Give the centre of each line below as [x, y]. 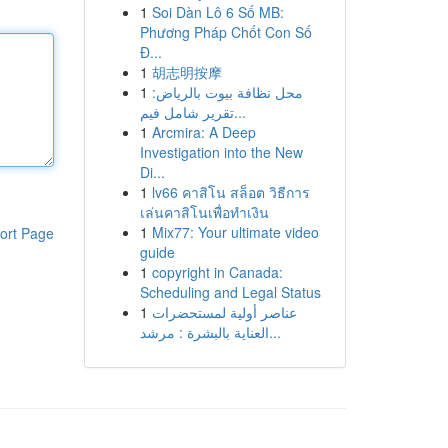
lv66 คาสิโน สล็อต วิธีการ [230, 192]
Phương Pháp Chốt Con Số [225, 32]
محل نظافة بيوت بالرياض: [227, 92]
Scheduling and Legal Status [230, 292]
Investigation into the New [221, 152]
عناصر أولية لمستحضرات [224, 312]
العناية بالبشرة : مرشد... [274, 332]
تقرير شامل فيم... [239, 112]
